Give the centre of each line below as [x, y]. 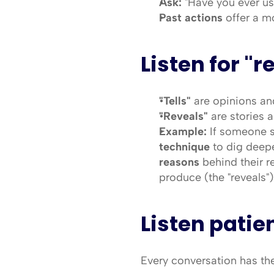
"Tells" [175, 101]
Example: [183, 131]
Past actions [191, 18]
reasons [179, 162]
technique [184, 147]
